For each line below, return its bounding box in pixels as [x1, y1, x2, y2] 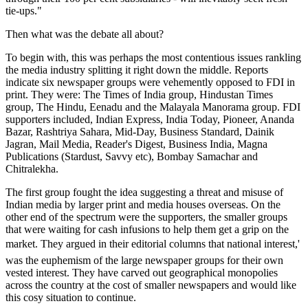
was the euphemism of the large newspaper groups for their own [5, 254, 283, 266]
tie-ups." [5, 4, 42, 16]
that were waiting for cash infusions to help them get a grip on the [5, 223, 289, 235]
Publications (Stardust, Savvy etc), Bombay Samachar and [5, 150, 258, 162]
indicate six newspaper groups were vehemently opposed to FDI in [5, 76, 295, 88]
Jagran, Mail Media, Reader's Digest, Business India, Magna [5, 137, 267, 150]
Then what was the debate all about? [5, 27, 164, 40]
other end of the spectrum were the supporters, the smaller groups [5, 210, 287, 223]
